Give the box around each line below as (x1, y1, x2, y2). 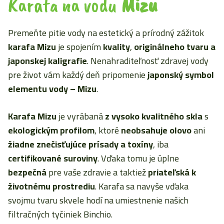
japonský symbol (145, 66, 214, 83)
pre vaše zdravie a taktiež (46, 164, 148, 180)
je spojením (56, 38, 103, 55)
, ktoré (94, 122, 121, 138)
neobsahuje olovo (121, 122, 191, 138)
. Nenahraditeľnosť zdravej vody (87, 52, 208, 69)
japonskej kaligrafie (8, 52, 87, 69)
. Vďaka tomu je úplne (97, 150, 179, 166)
